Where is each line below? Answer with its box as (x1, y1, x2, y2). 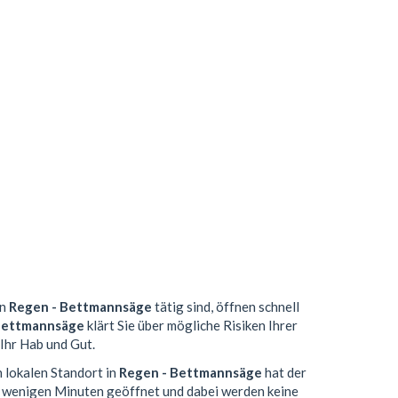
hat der (262, 363, 306, 380)
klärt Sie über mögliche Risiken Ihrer (84, 317, 298, 334)
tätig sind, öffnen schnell (152, 298, 299, 315)
